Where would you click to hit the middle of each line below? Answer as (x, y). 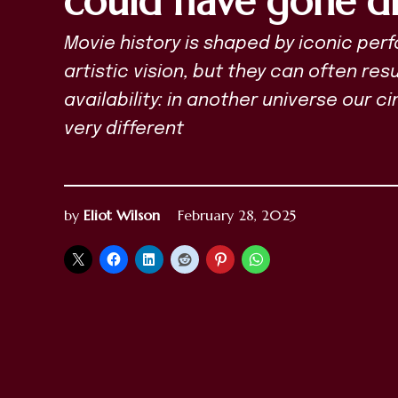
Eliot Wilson (122, 215)
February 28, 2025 (237, 215)
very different (124, 129)
